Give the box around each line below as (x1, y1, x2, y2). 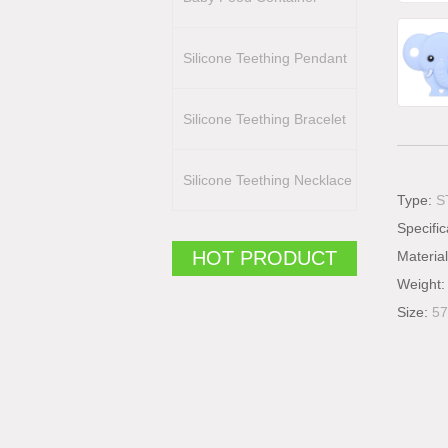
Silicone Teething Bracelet (183, 111, 346, 127)
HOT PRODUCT (192, 247, 337, 269)
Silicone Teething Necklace (183, 172, 352, 188)
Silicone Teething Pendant (183, 50, 347, 66)
